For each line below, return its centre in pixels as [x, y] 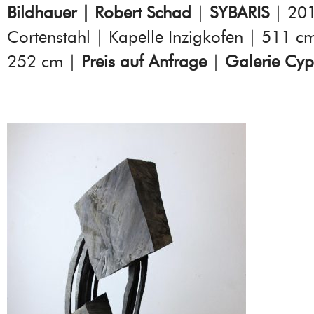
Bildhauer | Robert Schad [99, 13]
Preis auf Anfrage [144, 62]
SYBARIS [239, 13]
